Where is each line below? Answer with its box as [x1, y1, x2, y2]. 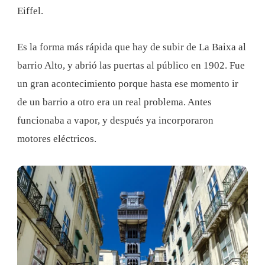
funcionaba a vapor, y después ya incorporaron [17, 114, 214, 126]
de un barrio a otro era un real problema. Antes [17, 96, 212, 108]
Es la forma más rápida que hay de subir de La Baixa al [17, 41, 246, 53]
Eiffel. [17, 5, 43, 17]
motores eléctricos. [17, 132, 96, 144]
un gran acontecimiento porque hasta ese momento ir [17, 77, 238, 89]
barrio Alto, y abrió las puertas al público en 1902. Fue [17, 59, 245, 71]
